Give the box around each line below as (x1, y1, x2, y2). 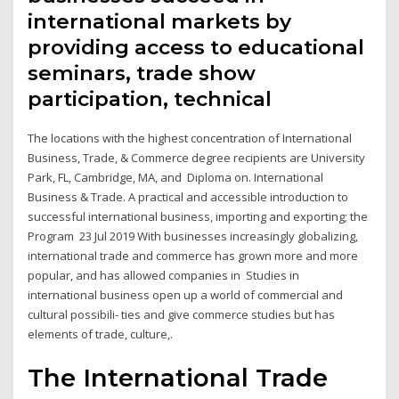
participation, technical (28, 86, 278, 112)
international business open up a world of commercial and (28, 287, 344, 304)
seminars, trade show (28, 61, 256, 86)
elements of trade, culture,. (28, 326, 174, 343)
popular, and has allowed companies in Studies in (28, 267, 300, 284)
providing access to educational (28, 35, 365, 61)
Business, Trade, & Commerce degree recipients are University (28, 150, 366, 167)
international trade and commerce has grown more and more (28, 248, 359, 265)
